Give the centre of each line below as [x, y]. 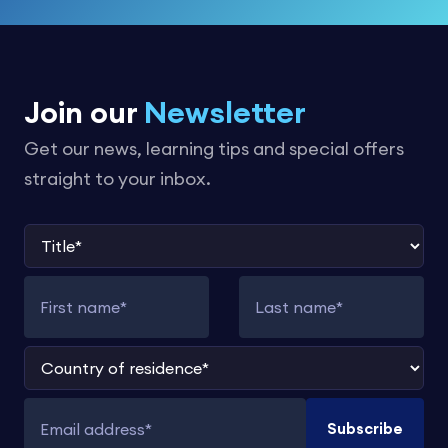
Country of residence [109, 359]
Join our [84, 111]
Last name [281, 289]
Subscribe [365, 428]
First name [66, 289]
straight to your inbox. [117, 178]
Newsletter [225, 111]
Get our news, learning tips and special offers [214, 148]
